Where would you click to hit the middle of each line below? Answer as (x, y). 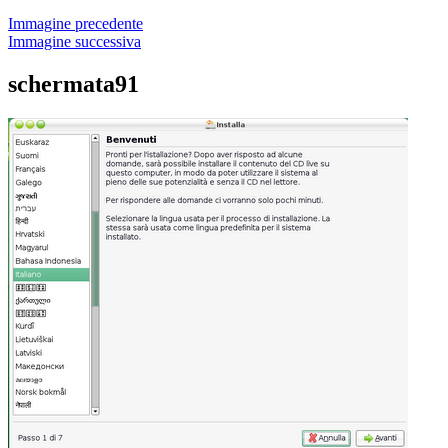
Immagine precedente (75, 23)
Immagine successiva (74, 41)
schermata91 (73, 83)
